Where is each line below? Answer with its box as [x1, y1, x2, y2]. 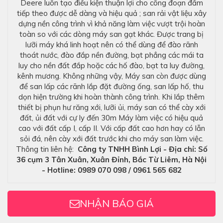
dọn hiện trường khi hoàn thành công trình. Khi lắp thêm [18, 92, 205, 102]
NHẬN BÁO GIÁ [79, 197, 154, 210]
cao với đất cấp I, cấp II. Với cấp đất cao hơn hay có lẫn [18, 123, 205, 133]
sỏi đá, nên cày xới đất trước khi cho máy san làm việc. [19, 134, 204, 144]
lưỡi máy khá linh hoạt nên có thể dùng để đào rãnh [25, 40, 198, 50]
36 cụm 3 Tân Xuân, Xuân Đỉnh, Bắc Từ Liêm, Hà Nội [16, 155, 207, 165]
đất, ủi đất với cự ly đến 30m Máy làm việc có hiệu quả [20, 113, 203, 123]
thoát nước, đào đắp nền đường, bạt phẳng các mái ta [19, 50, 204, 60]
